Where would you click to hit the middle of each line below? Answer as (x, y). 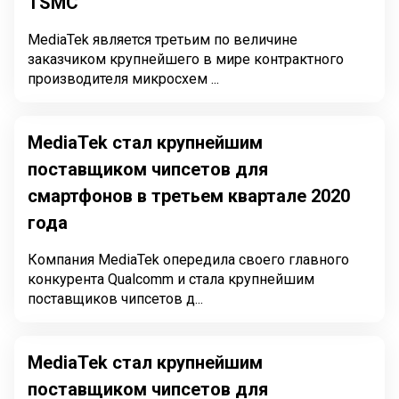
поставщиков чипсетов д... (115, 299)
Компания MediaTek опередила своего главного (188, 260)
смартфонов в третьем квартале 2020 (189, 196)
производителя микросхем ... (123, 79)
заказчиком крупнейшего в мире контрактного (186, 59)
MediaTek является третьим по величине (163, 40)
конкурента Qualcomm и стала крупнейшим (171, 279)
